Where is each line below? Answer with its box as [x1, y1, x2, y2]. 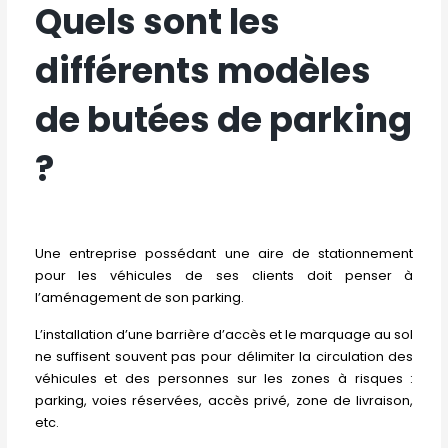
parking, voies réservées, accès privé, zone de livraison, [34, 391, 414, 409]
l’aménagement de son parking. [34, 288, 244, 306]
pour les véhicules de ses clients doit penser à [34, 266, 414, 284]
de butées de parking [34, 94, 412, 144]
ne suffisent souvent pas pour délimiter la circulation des [34, 347, 414, 365]
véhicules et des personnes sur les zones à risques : [34, 369, 414, 387]
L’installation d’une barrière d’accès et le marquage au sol [34, 325, 414, 343]
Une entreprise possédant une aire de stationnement [34, 244, 414, 262]
